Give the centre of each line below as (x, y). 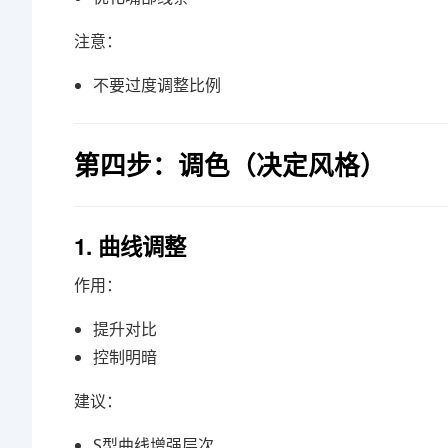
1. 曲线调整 (130, 246)
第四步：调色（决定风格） (230, 164)
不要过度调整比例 (157, 85)
